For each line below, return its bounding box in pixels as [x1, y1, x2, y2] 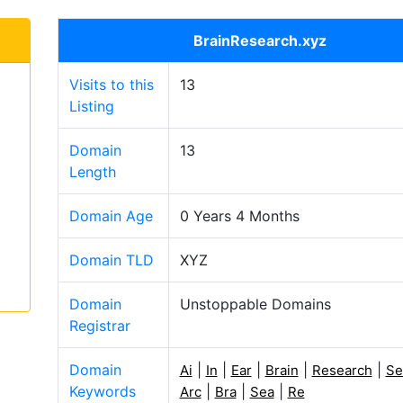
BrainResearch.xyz [193, 31, 327, 49]
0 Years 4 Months [179, 207, 300, 225]
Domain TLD [68, 251, 154, 269]
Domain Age [68, 207, 153, 225]
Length [68, 163, 116, 181]
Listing [68, 97, 114, 115]
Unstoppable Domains [179, 295, 331, 313]
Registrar [68, 317, 130, 335]
